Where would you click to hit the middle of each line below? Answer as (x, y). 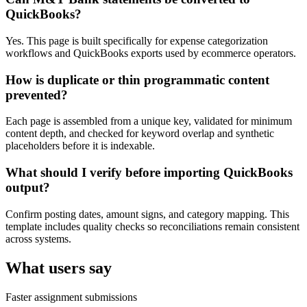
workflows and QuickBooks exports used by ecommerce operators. (151, 53)
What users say (59, 268)
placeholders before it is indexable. (80, 146)
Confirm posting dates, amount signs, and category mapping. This (147, 214)
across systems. (38, 238)
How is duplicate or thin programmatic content (137, 79)
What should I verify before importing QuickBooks (149, 172)
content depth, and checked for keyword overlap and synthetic (140, 134)
